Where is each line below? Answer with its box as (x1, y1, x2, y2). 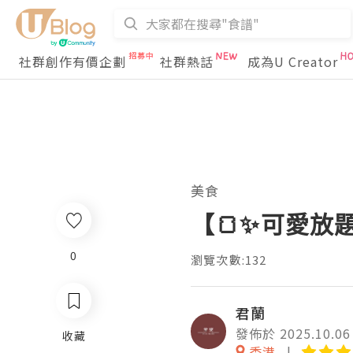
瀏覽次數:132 (191, 251, 267, 268)
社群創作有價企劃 (19, 52, 126, 71)
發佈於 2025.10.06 (236, 324, 351, 343)
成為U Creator (247, 52, 338, 71)
